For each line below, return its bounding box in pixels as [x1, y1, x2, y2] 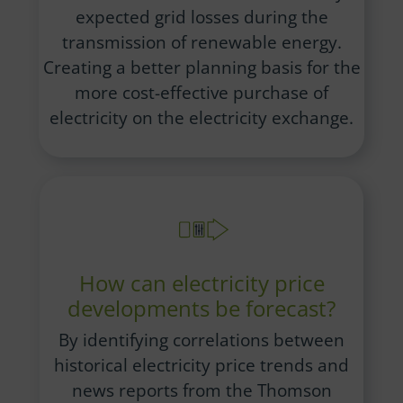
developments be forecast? [67, 292, 336, 323]
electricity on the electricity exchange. [49, 106, 354, 130]
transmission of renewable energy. [61, 31, 342, 54]
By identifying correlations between [58, 327, 345, 351]
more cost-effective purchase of [75, 81, 328, 104]
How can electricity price [78, 267, 325, 298]
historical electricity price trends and [54, 353, 349, 376]
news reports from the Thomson [71, 378, 332, 401]
